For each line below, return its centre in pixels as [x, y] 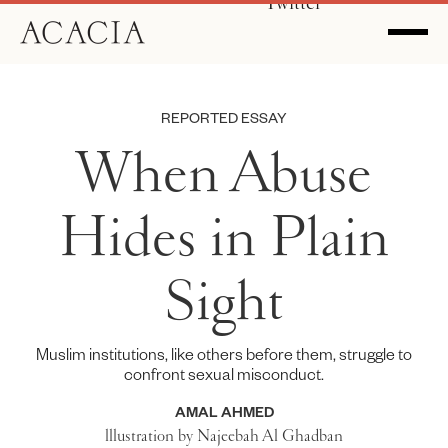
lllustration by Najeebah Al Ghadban [224, 435]
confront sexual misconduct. [224, 373]
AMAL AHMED [224, 411]
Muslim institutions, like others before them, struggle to [224, 353]
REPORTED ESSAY [224, 117]
